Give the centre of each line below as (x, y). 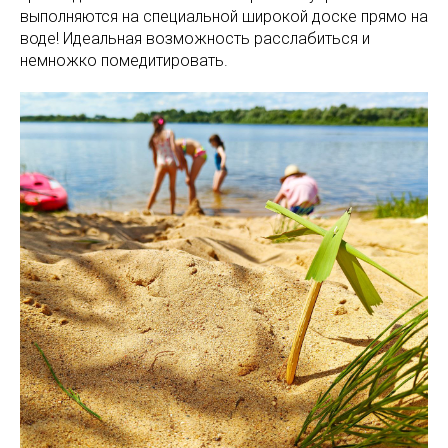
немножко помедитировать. (124, 61)
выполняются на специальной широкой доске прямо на (224, 17)
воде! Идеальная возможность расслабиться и (195, 39)
